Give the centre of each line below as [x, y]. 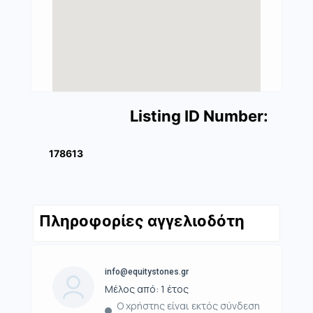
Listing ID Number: [199, 116]
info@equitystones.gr [147, 271]
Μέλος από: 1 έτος [147, 289]
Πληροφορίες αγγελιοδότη [142, 220]
